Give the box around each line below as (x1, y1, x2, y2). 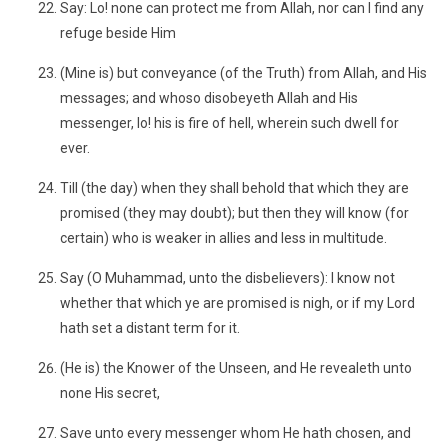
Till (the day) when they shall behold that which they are (60, 180, 409, 196)
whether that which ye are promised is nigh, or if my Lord (60, 295, 415, 311)
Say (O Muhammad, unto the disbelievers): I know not (60, 270, 395, 286)
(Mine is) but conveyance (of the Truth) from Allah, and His (60, 65, 427, 81)
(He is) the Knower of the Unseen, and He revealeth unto (60, 360, 412, 376)
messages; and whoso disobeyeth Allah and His (60, 90, 358, 106)
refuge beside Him (60, 25, 176, 41)
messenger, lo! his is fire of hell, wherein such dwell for (60, 115, 399, 131)
